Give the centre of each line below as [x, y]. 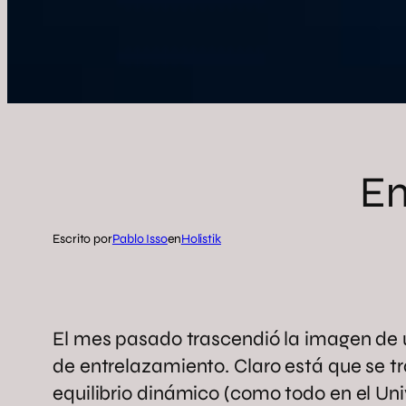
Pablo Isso [140, 238]
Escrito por [82, 238]
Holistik [201, 238]
